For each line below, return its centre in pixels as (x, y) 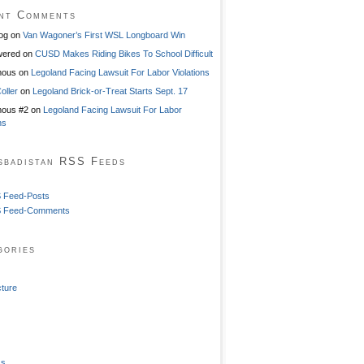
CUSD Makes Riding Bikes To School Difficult (124, 53)
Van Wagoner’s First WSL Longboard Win (104, 35)
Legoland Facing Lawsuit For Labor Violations (120, 72)
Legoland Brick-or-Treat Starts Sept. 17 (110, 91)
